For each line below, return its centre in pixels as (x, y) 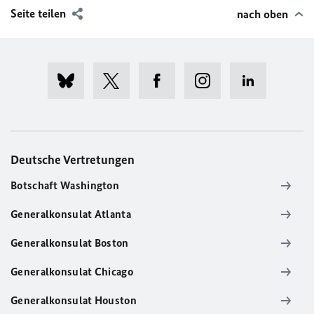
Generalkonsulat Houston (74, 301)
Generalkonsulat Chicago (72, 272)
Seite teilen (38, 14)
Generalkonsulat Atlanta (71, 214)
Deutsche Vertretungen (73, 160)
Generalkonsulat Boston (70, 243)
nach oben (262, 14)
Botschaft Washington (65, 186)
